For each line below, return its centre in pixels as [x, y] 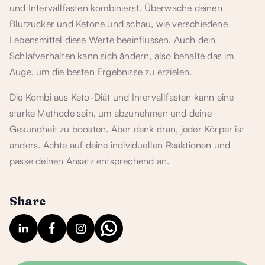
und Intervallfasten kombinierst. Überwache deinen [116, 8]
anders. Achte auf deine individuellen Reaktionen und [120, 145]
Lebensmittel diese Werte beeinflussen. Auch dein [113, 40]
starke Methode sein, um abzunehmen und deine [111, 113]
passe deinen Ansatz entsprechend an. [90, 161]
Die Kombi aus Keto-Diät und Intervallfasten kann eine [122, 97]
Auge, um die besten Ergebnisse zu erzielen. [101, 72]
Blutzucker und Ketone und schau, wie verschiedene [119, 24]
